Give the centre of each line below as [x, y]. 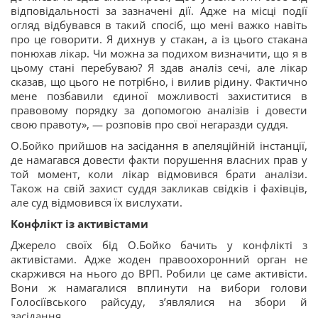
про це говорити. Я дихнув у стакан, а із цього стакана [159, 39]
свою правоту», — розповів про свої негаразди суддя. [149, 124]
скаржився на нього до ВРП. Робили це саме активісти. [159, 273]
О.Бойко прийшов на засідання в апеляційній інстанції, [159, 146]
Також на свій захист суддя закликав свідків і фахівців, [159, 188]
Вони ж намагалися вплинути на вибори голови [159, 287]
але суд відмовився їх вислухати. [97, 202]
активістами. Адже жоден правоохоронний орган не [159, 259]
